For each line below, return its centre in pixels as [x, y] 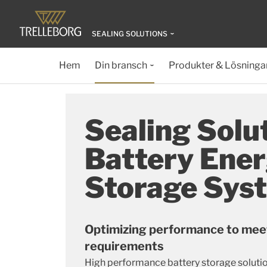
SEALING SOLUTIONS [130, 34]
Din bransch [121, 65]
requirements [124, 246]
